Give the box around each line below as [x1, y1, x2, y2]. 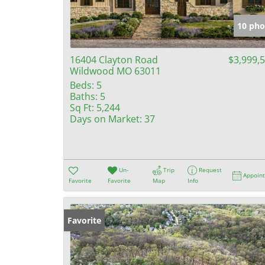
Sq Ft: [70, 101, 94, 114]
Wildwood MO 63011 [70, 64, 161, 77]
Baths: [70, 90, 98, 103]
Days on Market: [70, 112, 142, 125]
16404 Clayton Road [70, 53, 158, 66]
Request [199, 166, 222, 174]
